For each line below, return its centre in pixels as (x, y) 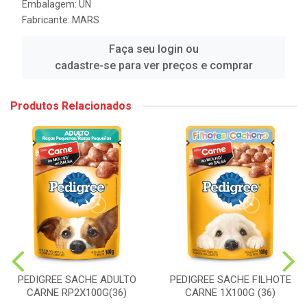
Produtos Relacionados (71, 106)
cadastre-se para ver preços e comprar (153, 65)
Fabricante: (47, 20)
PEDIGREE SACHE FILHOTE (230, 280)
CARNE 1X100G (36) (230, 293)
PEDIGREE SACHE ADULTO (77, 280)
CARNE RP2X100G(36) (77, 293)
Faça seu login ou (153, 49)
